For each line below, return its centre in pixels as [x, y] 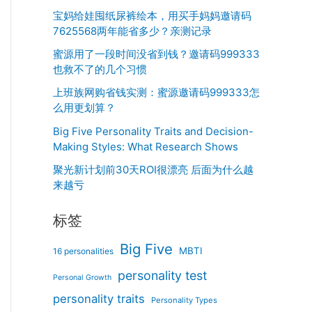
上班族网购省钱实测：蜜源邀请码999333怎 [156, 93]
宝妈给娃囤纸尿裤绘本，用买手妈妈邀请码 [152, 15]
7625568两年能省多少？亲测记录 [132, 31]
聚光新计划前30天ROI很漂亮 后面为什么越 [153, 169]
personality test [162, 275]
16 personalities [83, 251]
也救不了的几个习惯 [100, 69]
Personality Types [184, 300]
